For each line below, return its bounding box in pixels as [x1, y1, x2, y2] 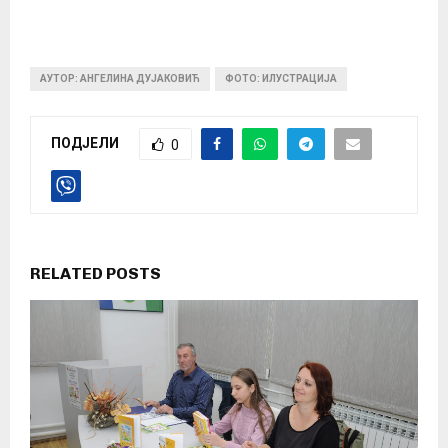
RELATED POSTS [30, 264, 161, 284]
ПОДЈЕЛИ [51, 135, 119, 152]
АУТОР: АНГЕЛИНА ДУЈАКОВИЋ [40, 73, 200, 85]
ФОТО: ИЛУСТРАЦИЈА [225, 73, 337, 85]
